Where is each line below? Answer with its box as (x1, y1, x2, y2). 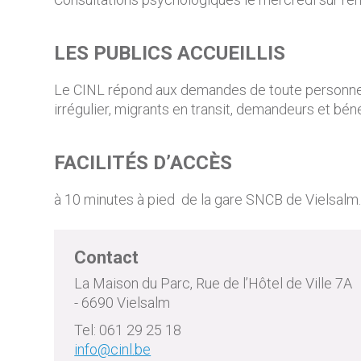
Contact (74, 247, 139, 268)
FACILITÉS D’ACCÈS (54, 151, 233, 174)
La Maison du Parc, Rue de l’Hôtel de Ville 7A (74, 275, 353, 292)
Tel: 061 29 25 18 (74, 322, 182, 338)
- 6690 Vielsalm (74, 294, 171, 311)
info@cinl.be (74, 341, 151, 358)
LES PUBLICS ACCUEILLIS (54, 42, 286, 64)
